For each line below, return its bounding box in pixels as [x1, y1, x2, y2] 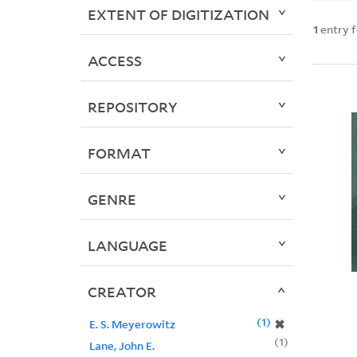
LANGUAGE [87, 236, 167, 256]
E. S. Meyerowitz [88, 316, 175, 332]
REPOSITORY [87, 97, 178, 117]
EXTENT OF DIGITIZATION [87, 5, 269, 25]
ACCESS [87, 51, 142, 71]
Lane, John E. [88, 338, 155, 354]
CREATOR [87, 282, 156, 302]
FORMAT [87, 143, 151, 163]
